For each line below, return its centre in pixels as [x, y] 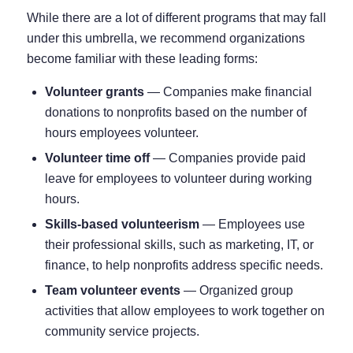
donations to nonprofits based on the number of [175, 113]
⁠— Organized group [236, 291]
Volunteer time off [97, 158]
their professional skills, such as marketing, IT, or [179, 245]
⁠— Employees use [252, 225]
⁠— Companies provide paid [227, 158]
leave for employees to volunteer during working [178, 179]
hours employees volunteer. [121, 133]
